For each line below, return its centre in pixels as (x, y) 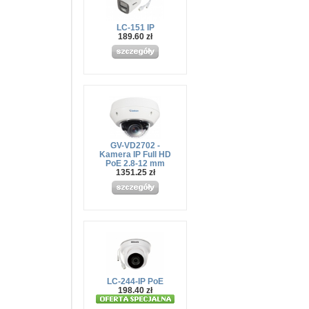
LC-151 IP (135, 27)
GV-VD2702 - (135, 145)
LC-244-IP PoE (135, 281)
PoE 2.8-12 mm (135, 163)
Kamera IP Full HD (135, 154)
